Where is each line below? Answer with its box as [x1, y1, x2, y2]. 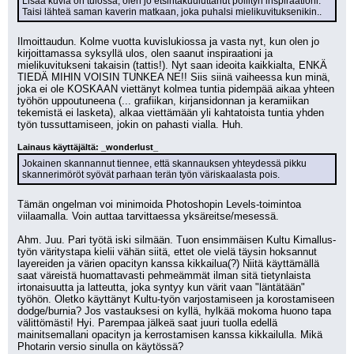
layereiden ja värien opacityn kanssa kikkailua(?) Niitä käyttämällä [17, 258, 319, 269]
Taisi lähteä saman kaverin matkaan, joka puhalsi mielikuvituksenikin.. [22, 6, 322, 17]
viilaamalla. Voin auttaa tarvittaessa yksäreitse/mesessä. [17, 210, 279, 222]
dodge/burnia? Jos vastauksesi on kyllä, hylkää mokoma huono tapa [17, 305, 331, 317]
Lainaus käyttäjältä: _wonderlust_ [17, 142, 158, 152]
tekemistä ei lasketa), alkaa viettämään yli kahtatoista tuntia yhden [17, 107, 324, 119]
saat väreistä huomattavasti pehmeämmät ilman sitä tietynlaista [17, 269, 311, 281]
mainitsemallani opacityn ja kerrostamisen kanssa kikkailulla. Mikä [17, 329, 322, 341]
